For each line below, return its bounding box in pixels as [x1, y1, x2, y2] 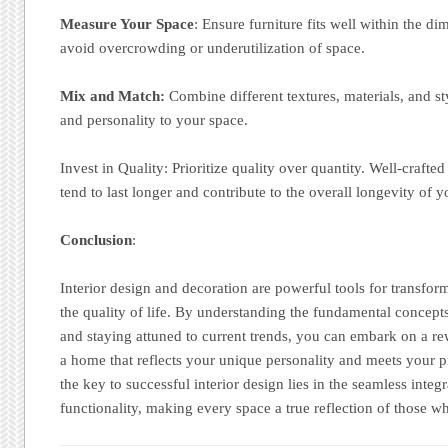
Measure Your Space [60, 15, 195, 32]
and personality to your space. [60, 111, 249, 128]
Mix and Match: [60, 87, 166, 104]
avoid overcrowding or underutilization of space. [60, 39, 366, 56]
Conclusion [60, 232, 133, 249]
